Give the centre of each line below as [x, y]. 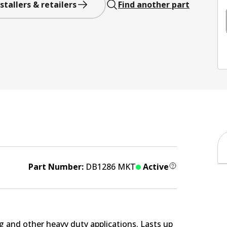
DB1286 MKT [110, 167]
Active [156, 167]
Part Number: [57, 167]
